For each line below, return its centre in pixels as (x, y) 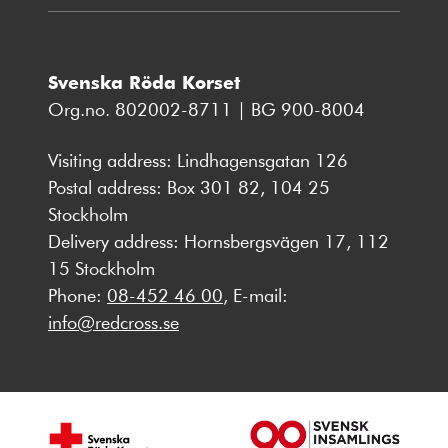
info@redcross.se (113, 321)
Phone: (77, 294)
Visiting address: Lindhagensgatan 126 (198, 159)
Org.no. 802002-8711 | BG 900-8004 (206, 108)
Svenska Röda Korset (144, 81)
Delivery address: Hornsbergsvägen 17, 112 (218, 240)
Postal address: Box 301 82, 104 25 (189, 186)
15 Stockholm (101, 267)
